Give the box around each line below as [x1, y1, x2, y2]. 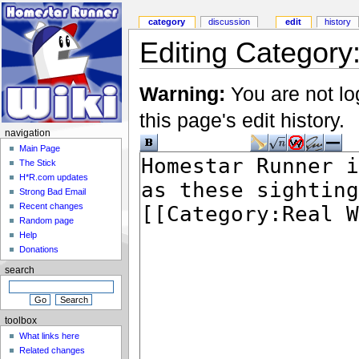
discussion [208, 17, 251, 27]
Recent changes [19, 201, 84, 212]
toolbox [4, 315, 37, 325]
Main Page [19, 143, 61, 154]
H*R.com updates [19, 172, 89, 183]
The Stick [19, 158, 57, 168]
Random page [19, 216, 75, 226]
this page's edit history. [139, 109, 345, 132]
